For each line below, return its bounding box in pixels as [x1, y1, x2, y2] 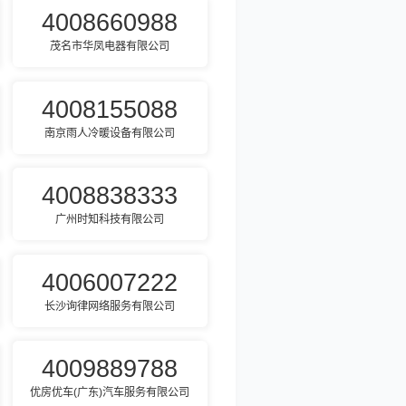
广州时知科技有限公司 [55, 213, 165, 227]
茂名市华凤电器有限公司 [50, 40, 170, 53]
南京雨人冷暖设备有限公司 [44, 126, 176, 140]
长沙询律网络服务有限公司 [44, 299, 176, 313]
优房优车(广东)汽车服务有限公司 [30, 386, 190, 400]
